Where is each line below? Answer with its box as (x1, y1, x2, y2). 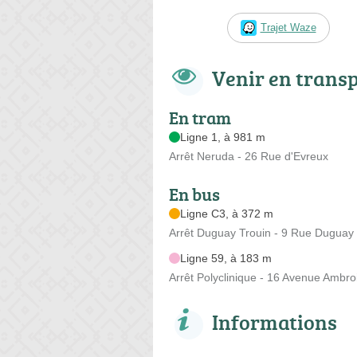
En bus (169, 181, 220, 206)
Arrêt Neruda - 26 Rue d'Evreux (169, 149, 328, 163)
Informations (212, 307, 337, 336)
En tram (169, 104, 231, 130)
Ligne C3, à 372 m (180, 206, 273, 220)
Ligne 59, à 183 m (180, 251, 272, 265)
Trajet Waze (260, 21, 316, 33)
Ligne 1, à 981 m (180, 130, 265, 143)
